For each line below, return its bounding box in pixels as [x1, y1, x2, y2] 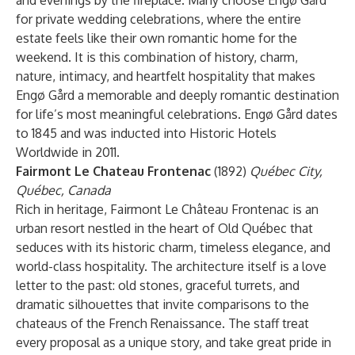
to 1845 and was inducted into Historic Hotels [16, 125, 277, 141]
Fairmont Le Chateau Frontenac [16, 163, 211, 179]
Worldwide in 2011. [16, 144, 120, 160]
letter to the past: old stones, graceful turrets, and [16, 277, 300, 293]
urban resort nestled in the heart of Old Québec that [16, 220, 313, 236]
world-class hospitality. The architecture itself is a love [16, 258, 326, 274]
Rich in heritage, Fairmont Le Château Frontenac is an [16, 201, 319, 217]
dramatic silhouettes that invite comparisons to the [16, 296, 309, 312]
